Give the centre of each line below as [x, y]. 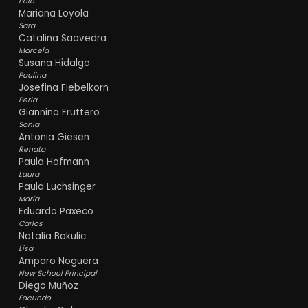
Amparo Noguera [58, 261]
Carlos [30, 223]
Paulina [32, 75]
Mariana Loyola [53, 13]
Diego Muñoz [48, 285]
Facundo [34, 298]
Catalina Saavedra [62, 38]
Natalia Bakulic [52, 236]
